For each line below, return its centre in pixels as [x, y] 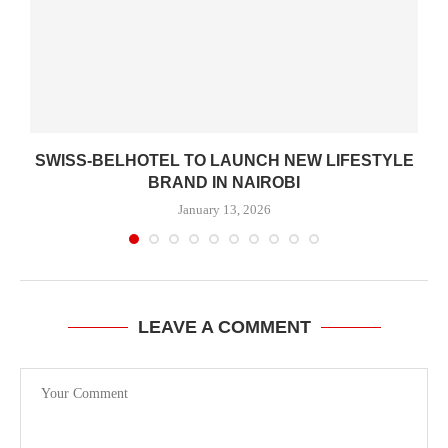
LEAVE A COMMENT [224, 327]
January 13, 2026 [224, 210]
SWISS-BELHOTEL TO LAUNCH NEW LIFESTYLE [224, 161]
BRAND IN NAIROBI [224, 183]
